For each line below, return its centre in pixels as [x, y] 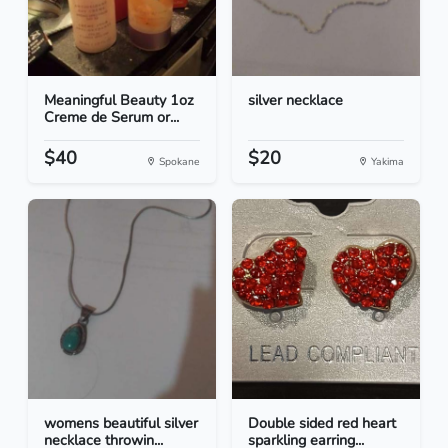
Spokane [178, 162]
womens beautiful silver [121, 423]
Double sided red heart [322, 423]
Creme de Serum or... [111, 117]
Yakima [386, 162]
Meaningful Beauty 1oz [119, 100]
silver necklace [295, 100]
